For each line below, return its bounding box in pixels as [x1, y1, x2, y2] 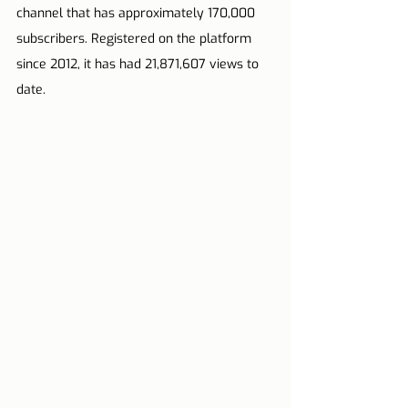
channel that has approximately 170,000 [16, 4, 259, 22]
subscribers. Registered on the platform [16, 29, 255, 47]
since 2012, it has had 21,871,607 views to [16, 55, 262, 73]
